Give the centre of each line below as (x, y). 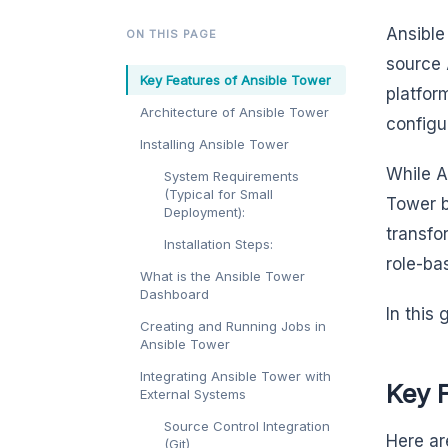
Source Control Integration (247, 426)
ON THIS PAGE (171, 34)
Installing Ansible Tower (214, 144)
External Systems (193, 394)
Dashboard (174, 294)
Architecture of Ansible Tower (234, 112)
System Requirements (231, 176)
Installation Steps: (218, 244)
